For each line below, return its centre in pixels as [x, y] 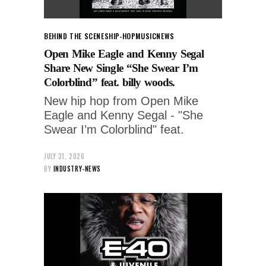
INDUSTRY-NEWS [77, 168]
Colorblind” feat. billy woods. [110, 82]
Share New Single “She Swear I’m [121, 68]
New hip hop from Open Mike [121, 101]
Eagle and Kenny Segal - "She [123, 115]
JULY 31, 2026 [64, 156]
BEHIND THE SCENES [77, 36]
